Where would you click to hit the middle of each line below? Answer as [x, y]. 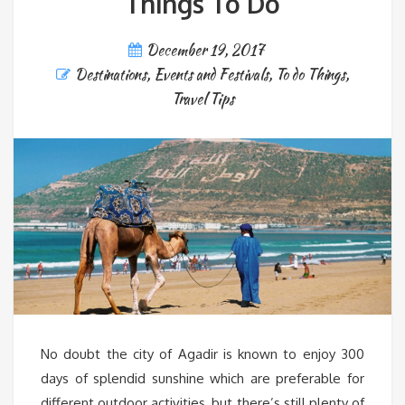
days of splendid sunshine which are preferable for [202, 378]
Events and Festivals [211, 75]
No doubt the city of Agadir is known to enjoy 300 [202, 353]
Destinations [111, 75]
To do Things [311, 75]
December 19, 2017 [205, 51]
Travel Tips [202, 99]
